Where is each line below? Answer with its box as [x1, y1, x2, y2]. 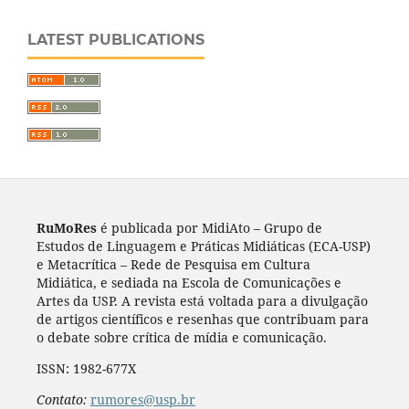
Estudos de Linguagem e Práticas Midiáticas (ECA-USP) [36, 237, 371, 256]
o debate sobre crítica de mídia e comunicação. [36, 329, 327, 347]
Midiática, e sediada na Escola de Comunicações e [36, 274, 341, 292]
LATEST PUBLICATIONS [27, 31, 204, 49]
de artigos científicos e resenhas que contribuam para [36, 310, 369, 329]
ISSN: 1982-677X [36, 360, 136, 378]
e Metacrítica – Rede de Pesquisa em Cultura [36, 256, 310, 274]
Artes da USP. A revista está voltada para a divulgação [36, 292, 368, 310]
